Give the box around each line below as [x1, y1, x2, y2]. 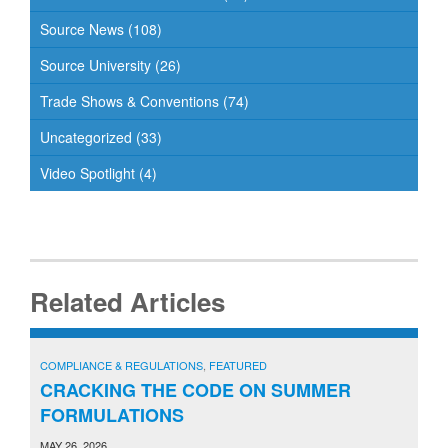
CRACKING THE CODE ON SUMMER [40, 376, 351, 403]
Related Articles [30, 282, 225, 320]
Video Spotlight [40, 162, 135, 183]
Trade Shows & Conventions [40, 90, 219, 111]
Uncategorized [40, 126, 132, 147]
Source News [40, 18, 124, 39]
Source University [40, 54, 151, 75]
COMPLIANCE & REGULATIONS [40, 356, 203, 373]
